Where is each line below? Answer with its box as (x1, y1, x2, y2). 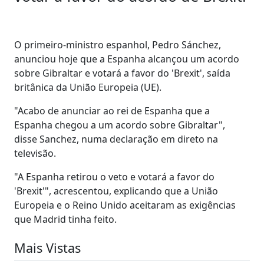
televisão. (14, 146, 58, 160)
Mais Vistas (14, 239, 81, 256)
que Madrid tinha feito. (14, 212, 117, 226)
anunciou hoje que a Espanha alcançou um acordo (14, 52, 239, 65)
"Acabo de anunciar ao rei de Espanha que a (14, 104, 210, 117)
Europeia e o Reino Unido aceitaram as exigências (14, 198, 236, 212)
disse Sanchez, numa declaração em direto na (14, 132, 218, 146)
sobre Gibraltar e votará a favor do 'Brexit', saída (14, 66, 230, 80)
